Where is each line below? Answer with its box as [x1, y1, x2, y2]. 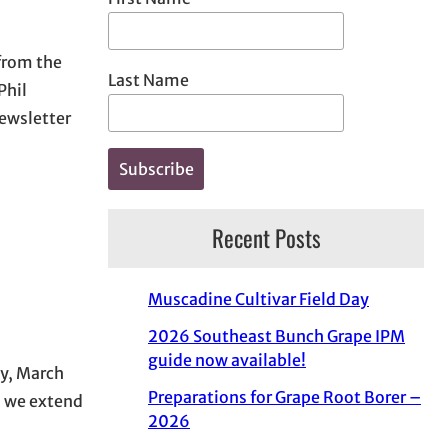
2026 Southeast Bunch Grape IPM [148, 325, 405, 346]
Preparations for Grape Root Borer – [148, 386, 421, 407]
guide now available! [148, 349, 306, 370]
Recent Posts [211, 220, 321, 255]
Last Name [108, 70, 189, 91]
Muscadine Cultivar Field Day [148, 288, 369, 309]
